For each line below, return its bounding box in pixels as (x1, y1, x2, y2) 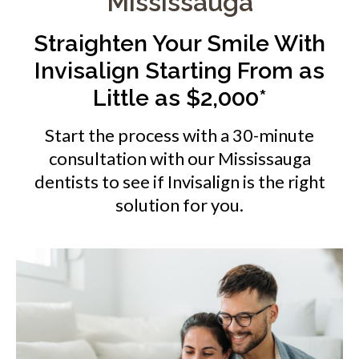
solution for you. (115, 193, 244, 216)
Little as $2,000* (92, 83, 267, 111)
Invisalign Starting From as (34, 56, 325, 84)
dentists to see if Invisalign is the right (34, 170, 325, 192)
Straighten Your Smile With (34, 29, 325, 57)
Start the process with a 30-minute (45, 123, 314, 146)
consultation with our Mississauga (48, 147, 311, 169)
